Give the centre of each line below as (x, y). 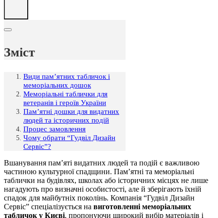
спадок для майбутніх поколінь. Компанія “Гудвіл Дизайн (99, 198)
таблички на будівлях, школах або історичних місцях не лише (106, 181)
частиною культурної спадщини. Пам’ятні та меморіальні (99, 172)
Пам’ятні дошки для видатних (71, 111)
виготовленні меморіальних (142, 207)
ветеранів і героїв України (65, 103)
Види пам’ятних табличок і (67, 76)
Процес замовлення (54, 129)
